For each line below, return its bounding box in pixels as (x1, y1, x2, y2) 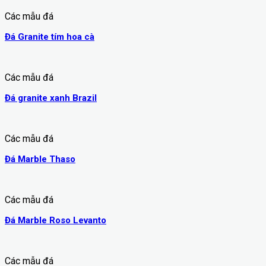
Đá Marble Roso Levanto (5, 215, 106, 226)
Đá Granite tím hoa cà (5, 31, 94, 43)
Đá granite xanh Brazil (5, 93, 97, 104)
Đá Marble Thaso (5, 154, 75, 165)
